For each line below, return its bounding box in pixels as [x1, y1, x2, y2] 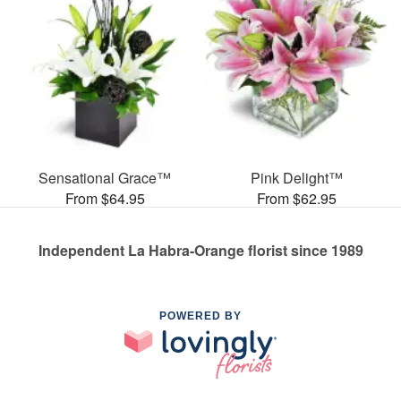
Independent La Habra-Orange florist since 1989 [38, 239, 363, 260]
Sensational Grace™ [38, 166, 171, 188]
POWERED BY [159, 309, 242, 322]
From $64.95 [64, 187, 145, 209]
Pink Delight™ [250, 166, 343, 188]
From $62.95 [256, 187, 337, 209]
